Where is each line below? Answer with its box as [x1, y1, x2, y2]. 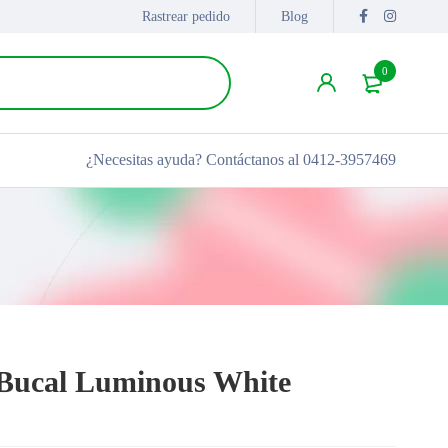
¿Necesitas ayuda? [86, 151, 206, 168]
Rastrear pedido [142, 9, 230, 24]
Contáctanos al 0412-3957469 [206, 151, 396, 168]
